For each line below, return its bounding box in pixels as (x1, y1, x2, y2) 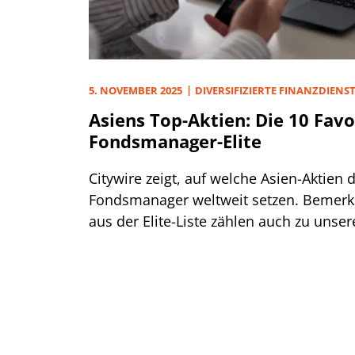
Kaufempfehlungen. (89, 233, 220, 253)
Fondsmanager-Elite (89, 129, 261, 154)
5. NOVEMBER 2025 (89, 83, 182, 98)
